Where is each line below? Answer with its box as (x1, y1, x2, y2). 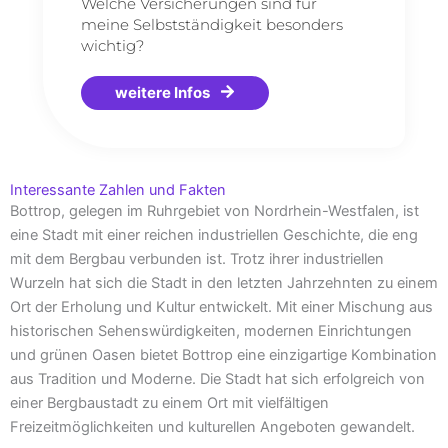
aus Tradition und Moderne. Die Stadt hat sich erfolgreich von (10, 369, 425, 388)
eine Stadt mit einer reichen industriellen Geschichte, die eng (10, 225, 418, 244)
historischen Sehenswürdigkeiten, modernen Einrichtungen (10, 321, 412, 340)
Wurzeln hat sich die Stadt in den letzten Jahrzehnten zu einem (10, 273, 438, 292)
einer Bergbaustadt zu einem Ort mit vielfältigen (10, 393, 329, 412)
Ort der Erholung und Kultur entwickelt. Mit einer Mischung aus (10, 297, 433, 316)
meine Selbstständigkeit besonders (81, 15, 344, 35)
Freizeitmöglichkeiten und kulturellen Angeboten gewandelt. (10, 417, 415, 436)
